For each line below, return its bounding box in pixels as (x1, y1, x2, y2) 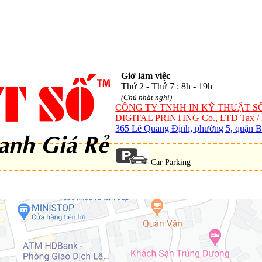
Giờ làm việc (121, 71, 171, 81)
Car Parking (149, 158, 191, 167)
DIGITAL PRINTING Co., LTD (115, 113, 239, 123)
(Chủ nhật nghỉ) (121, 93, 173, 102)
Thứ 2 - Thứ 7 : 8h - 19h (121, 81, 213, 92)
